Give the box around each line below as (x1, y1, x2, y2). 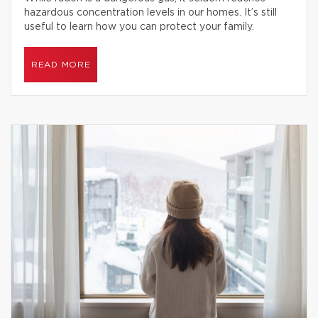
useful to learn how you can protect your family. (24, 22, 254, 32)
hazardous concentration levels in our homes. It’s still (24, 8, 277, 18)
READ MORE (31, 60, 91, 69)
